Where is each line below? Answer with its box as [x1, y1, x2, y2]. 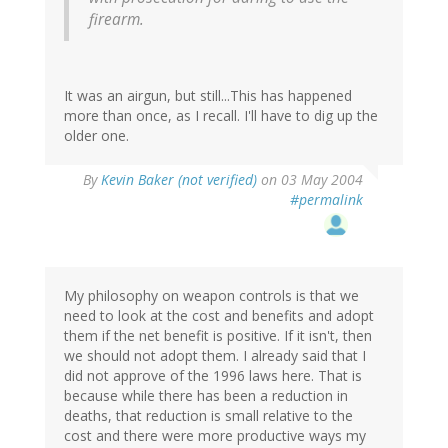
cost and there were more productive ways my [64, 426, 366, 446]
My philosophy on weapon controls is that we [64, 286, 359, 306]
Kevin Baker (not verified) [101, 170, 257, 190]
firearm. [89, 9, 144, 31]
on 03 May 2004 [257, 170, 363, 190]
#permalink [290, 190, 363, 210]
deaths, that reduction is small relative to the [64, 406, 353, 426]
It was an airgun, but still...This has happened [64, 86, 352, 106]
